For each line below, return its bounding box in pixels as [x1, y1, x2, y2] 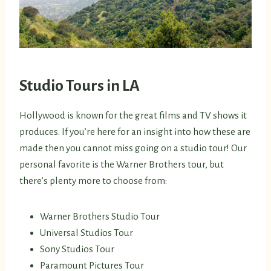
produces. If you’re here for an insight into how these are [19, 126, 250, 137]
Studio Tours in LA [19, 77, 140, 95]
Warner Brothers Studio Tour [40, 211, 160, 222]
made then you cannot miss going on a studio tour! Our [19, 143, 247, 154]
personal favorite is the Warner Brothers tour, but [19, 159, 224, 170]
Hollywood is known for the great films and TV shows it [19, 110, 247, 121]
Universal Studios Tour [40, 227, 133, 238]
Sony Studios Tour [40, 244, 114, 255]
